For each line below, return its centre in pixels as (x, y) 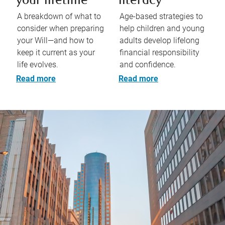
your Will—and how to (55, 41)
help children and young (162, 29)
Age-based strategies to (161, 17)
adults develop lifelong (159, 41)
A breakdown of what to (59, 17)
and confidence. (148, 65)
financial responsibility (159, 53)
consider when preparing (61, 29)
